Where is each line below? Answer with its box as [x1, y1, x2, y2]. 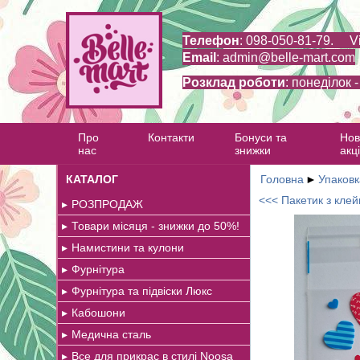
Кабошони [72, 306, 125, 319]
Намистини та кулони [72, 241, 184, 254]
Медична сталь [72, 328, 151, 341]
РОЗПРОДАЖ [72, 198, 143, 211]
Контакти [148, 131, 195, 144]
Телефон [182, 34, 239, 47]
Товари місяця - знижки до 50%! [72, 219, 239, 232]
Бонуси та [235, 131, 288, 144]
